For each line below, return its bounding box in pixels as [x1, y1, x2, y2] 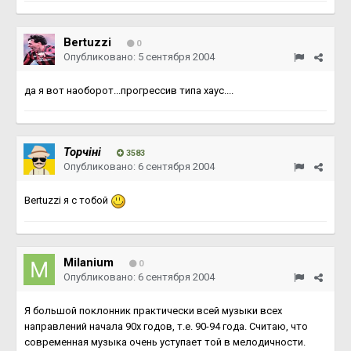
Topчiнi [63, 145, 101, 159]
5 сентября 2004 [138, 51, 215, 63]
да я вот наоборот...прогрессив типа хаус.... [24, 85, 233, 96]
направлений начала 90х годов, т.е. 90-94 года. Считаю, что [24, 320, 308, 332]
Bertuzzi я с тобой [24, 194, 110, 206]
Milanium [63, 255, 114, 270]
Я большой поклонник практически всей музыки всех [24, 305, 282, 317]
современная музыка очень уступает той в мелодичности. [24, 336, 306, 348]
